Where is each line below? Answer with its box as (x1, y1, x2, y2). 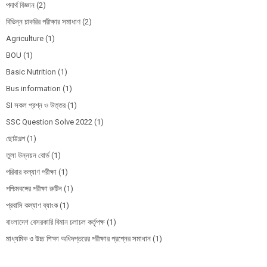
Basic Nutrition (6, 67, 56, 77)
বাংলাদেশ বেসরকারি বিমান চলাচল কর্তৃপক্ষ (6, 218, 105, 227)
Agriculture (6, 34, 44, 44)
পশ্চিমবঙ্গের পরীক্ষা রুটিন (6, 184, 62, 194)
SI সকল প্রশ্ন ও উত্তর (6, 101, 66, 110)
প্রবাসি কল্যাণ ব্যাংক (6, 201, 58, 210)
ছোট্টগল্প (6, 134, 25, 144)
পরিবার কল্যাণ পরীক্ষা (6, 167, 57, 177)
